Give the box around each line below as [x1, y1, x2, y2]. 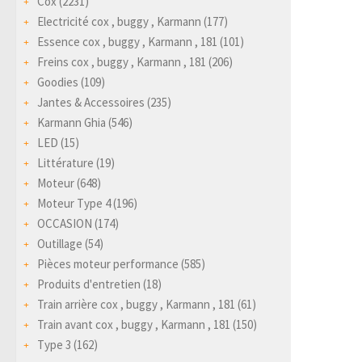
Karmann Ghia [37, 114, 106, 130]
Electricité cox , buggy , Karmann [37, 13, 201, 29]
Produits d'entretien [37, 276, 141, 292]
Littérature [37, 154, 94, 170]
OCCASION [37, 215, 92, 231]
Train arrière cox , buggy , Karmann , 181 [37, 296, 235, 312]
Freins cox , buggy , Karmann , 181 [37, 53, 206, 69]
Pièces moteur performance [37, 255, 179, 271]
